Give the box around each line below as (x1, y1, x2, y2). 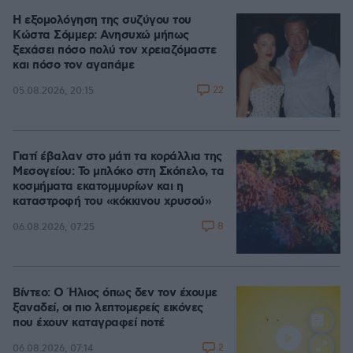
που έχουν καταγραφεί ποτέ (13, 315, 165, 331)
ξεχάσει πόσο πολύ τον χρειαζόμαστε (13, 43, 216, 58)
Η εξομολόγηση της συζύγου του (13, 13, 191, 28)
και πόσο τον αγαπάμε (13, 58, 134, 73)
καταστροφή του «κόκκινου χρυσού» (13, 194, 211, 210)
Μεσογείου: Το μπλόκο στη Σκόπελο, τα (13, 164, 224, 180)
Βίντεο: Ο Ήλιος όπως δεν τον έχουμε (13, 285, 217, 301)
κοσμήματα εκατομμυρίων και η (13, 179, 183, 195)
